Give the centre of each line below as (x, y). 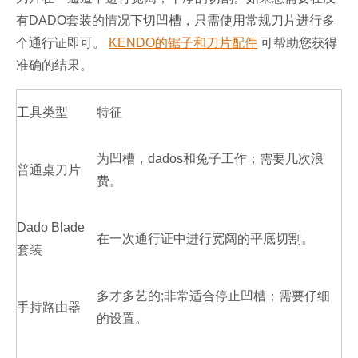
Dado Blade (51, 228)
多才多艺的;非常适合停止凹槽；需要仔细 (213, 296)
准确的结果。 (54, 66)
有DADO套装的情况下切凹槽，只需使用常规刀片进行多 (175, 21)
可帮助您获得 (297, 43)
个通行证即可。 (62, 43)
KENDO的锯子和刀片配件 (183, 43)
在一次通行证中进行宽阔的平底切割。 (205, 239)
